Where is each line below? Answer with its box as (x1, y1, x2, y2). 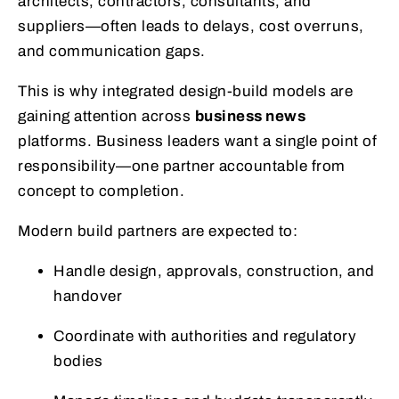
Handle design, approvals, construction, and (53, 262, 375, 280)
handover (53, 287, 122, 305)
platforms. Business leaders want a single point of (18, 132, 377, 150)
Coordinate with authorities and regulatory (53, 327, 356, 345)
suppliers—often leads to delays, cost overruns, (18, 17, 364, 35)
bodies (53, 352, 102, 370)
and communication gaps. (18, 42, 206, 60)
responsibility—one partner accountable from (18, 157, 346, 175)
